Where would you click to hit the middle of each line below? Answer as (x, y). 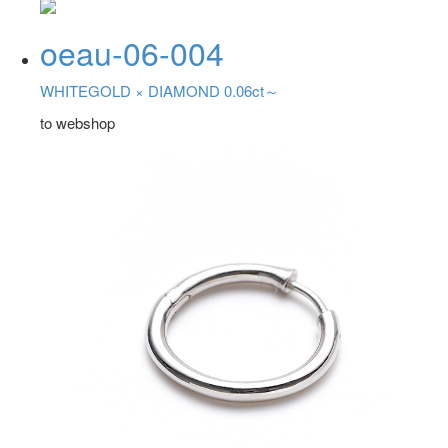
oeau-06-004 (132, 51)
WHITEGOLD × (94, 90)
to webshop (77, 122)
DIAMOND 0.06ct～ (213, 90)
